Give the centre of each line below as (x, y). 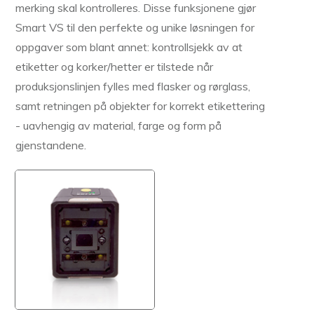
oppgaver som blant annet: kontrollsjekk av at (129, 47)
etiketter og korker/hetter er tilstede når (114, 67)
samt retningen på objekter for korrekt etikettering (140, 106)
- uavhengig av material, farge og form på (118, 126)
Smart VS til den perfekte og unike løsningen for (135, 28)
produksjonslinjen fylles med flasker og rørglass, (133, 87)
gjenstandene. (51, 145)
